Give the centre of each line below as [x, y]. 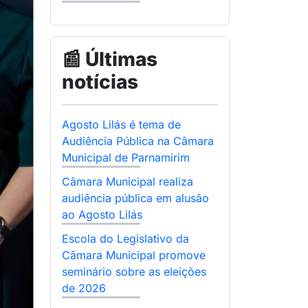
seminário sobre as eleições [134, 271]
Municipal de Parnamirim [126, 157]
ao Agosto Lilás [102, 214]
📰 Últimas [110, 59]
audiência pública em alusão [135, 198]
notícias [100, 81]
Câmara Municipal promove [134, 255]
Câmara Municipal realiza [128, 181]
